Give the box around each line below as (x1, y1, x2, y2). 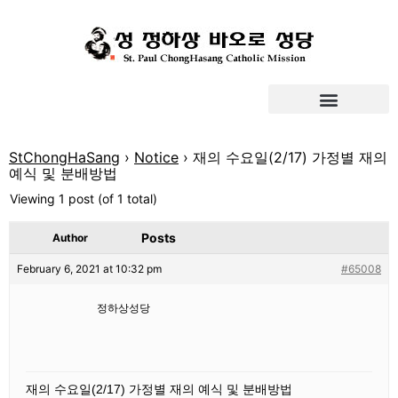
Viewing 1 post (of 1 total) (10, 191, 157, 206)
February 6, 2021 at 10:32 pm (17, 262, 162, 275)
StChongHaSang (9, 148, 120, 166)
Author (52, 231, 88, 244)
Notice (134, 148, 179, 166)
